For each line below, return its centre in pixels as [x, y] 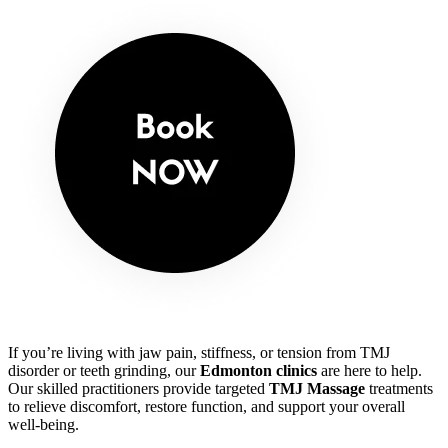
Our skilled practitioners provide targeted [138, 388]
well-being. [43, 424]
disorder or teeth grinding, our [104, 370]
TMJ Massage [317, 388]
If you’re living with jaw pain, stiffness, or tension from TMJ [199, 352]
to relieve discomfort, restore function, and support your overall [206, 406]
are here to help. [369, 370]
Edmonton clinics [258, 370]
